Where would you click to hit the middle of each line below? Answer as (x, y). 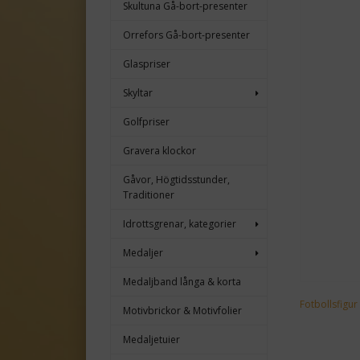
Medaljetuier (151, 340)
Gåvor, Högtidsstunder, (176, 180)
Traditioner (149, 195)
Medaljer (143, 253)
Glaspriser (147, 64)
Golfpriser (146, 122)
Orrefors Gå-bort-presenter (186, 35)
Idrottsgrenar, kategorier (180, 224)
